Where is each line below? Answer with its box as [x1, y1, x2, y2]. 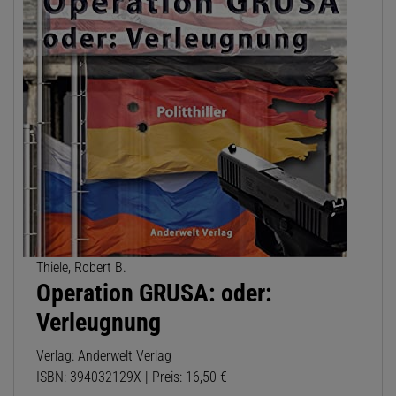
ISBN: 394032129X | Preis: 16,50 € [36, 369, 227, 386]
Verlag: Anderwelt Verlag [36, 347, 171, 365]
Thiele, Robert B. [36, 259, 126, 277]
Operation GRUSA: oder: [36, 278, 272, 308]
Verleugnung [36, 308, 161, 338]
